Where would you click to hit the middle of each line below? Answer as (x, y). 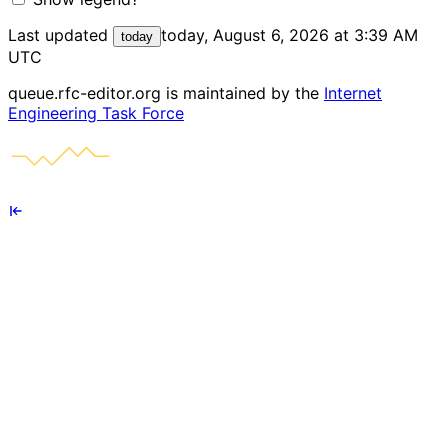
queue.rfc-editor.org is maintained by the (166, 92)
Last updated (60, 34)
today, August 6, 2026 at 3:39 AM (289, 34)
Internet (353, 92)
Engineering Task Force (96, 112)
